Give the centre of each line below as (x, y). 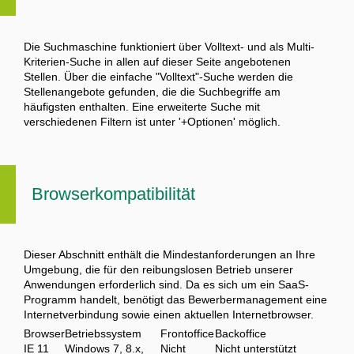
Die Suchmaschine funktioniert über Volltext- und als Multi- (169, 47)
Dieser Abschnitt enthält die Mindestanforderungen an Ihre (169, 255)
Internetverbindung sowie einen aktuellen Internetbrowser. (169, 315)
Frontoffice (187, 334)
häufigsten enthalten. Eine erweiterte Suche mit (142, 107)
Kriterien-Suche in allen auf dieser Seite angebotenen (157, 62)
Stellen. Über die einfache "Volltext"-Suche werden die (158, 77)
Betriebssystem (103, 334)
